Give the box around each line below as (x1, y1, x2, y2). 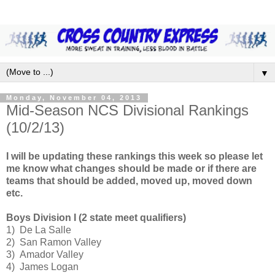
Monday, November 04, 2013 (6, 94, 142, 102)
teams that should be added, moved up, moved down (6, 176, 252, 187)
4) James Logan (6, 261, 79, 273)
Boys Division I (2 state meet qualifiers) (6, 212, 186, 223)
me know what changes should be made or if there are (6, 163, 257, 174)
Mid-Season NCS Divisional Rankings (6, 101, 249, 118)
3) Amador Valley (6, 249, 83, 260)
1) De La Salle (6, 225, 71, 236)
